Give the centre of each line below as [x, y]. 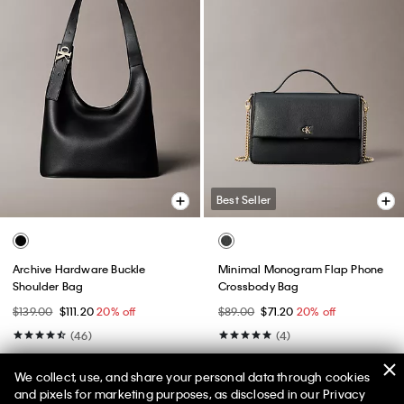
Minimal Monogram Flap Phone [301, 269]
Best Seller [244, 200]
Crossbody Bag [259, 286]
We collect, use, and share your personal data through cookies [193, 376]
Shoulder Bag [48, 286]
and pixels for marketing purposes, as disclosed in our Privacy [190, 394]
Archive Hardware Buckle [79, 269]
